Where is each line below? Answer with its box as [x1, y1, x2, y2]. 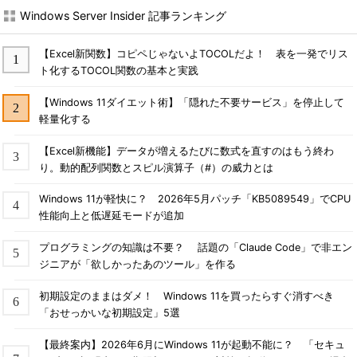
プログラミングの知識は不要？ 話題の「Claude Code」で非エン [38, 241, 352, 254]
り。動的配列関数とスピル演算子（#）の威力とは [38, 161, 273, 174]
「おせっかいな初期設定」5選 [38, 307, 180, 320]
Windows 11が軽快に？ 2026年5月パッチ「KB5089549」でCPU [38, 193, 351, 206]
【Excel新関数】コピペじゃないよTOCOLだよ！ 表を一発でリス [38, 47, 348, 60]
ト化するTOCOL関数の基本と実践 [38, 64, 198, 76]
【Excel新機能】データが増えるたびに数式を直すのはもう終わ [38, 144, 334, 157]
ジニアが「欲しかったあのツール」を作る [38, 258, 236, 271]
